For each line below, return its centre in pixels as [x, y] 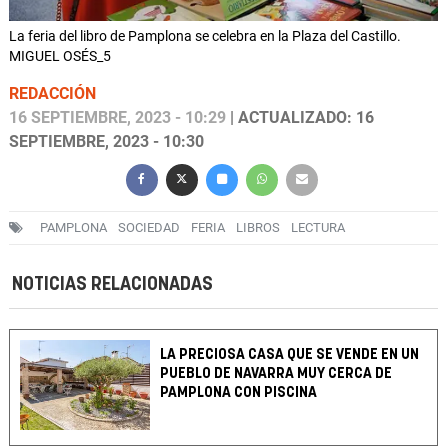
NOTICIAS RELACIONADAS [112, 285]
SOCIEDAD [149, 228]
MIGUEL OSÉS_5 [60, 56]
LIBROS [258, 228]
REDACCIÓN [52, 94]
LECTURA [318, 228]
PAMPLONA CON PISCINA [239, 393]
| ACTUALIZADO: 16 [300, 118]
